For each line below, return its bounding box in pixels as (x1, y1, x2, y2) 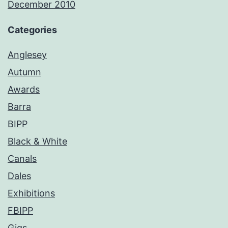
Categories (8, 24, 57, 36)
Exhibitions (8, 188, 55, 199)
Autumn (8, 67, 41, 78)
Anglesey (8, 49, 47, 61)
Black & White (8, 136, 67, 147)
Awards (8, 84, 40, 95)
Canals (8, 153, 37, 164)
